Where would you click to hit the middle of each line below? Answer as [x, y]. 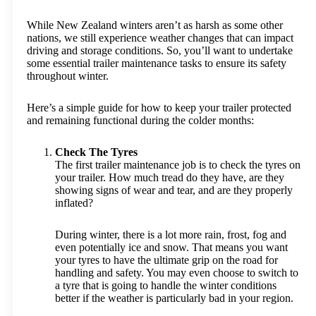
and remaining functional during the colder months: [140, 120]
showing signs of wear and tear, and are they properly [174, 190]
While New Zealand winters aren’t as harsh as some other [155, 25]
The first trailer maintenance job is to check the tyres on [178, 165]
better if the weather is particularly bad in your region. [174, 298]
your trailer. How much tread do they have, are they [170, 177]
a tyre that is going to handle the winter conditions [166, 285]
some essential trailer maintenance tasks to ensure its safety [157, 63]
